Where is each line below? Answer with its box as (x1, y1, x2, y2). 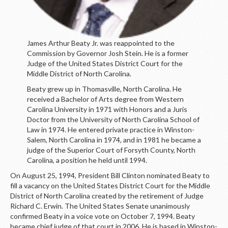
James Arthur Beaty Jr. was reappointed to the (26, 39, 175, 47)
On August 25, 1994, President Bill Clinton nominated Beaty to (10, 171, 210, 180)
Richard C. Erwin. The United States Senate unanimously (10, 202, 190, 210)
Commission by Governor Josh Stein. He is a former (26, 49, 188, 58)
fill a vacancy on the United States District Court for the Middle (10, 181, 210, 190)
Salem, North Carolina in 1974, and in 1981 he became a (26, 135, 201, 144)
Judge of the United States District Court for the (26, 59, 183, 68)
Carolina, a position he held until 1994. (26, 156, 147, 164)
